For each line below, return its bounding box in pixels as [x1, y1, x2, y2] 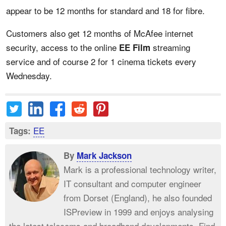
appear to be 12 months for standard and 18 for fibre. [6, 4, 205, 17]
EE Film [119, 41, 150, 53]
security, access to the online [6, 40, 119, 53]
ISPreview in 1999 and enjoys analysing [64, 205, 213, 218]
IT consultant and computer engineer [64, 177, 201, 190]
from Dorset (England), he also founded [64, 191, 212, 204]
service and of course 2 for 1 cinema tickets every [6, 54, 196, 68]
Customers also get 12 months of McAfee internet [6, 26, 193, 39]
